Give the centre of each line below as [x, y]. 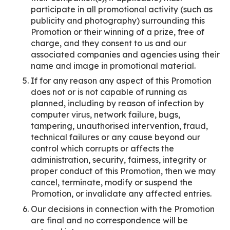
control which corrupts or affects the [102, 148]
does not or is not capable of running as [109, 92]
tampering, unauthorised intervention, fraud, [119, 126]
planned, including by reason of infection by [117, 103]
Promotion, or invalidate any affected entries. [121, 194]
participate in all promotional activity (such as [122, 9]
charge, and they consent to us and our [109, 43]
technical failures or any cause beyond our [116, 137]
